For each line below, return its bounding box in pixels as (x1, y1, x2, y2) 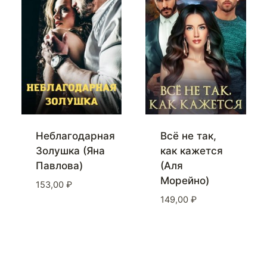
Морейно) (160, 175, 209, 187)
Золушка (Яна (36, 145, 105, 157)
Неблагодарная (36, 130, 115, 142)
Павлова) (36, 160, 83, 172)
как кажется (160, 145, 223, 157)
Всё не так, (160, 130, 216, 142)
